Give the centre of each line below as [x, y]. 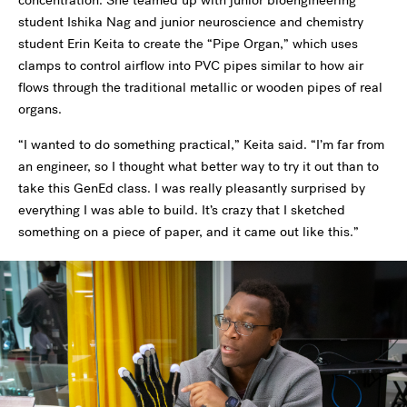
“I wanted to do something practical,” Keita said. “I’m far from [201, 145]
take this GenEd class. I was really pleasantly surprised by [192, 189]
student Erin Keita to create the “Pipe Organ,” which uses [188, 44]
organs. [40, 109]
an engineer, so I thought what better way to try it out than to [199, 167]
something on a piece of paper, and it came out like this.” [189, 232]
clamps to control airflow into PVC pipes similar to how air [191, 66]
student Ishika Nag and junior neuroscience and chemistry [191, 22]
